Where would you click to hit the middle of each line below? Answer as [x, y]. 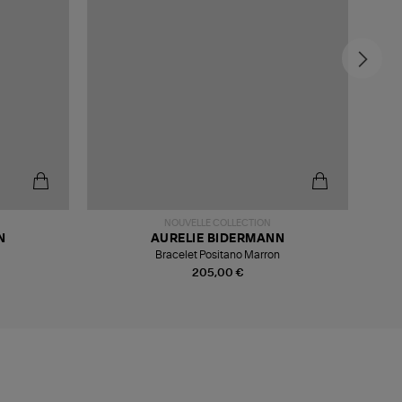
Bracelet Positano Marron [218, 255]
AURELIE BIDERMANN [218, 240]
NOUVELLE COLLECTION [218, 224]
